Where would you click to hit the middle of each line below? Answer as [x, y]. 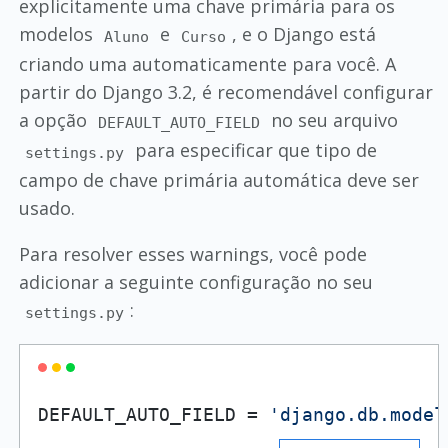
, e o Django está [304, 34]
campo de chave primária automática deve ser [218, 180]
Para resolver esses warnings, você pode [192, 254]
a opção [55, 120]
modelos [58, 34]
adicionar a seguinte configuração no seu [195, 282]
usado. [46, 208]
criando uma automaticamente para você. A [207, 64]
